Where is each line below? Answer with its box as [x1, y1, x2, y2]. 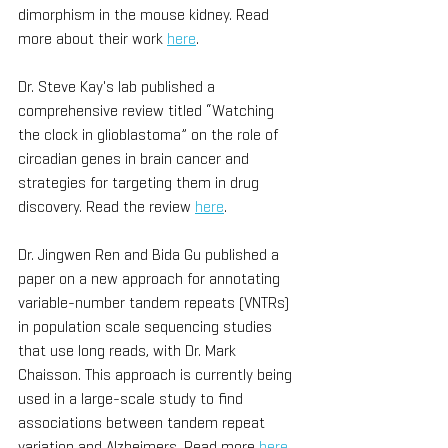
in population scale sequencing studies [18, 315, 276, 337]
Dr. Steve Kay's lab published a [18, 75, 219, 97]
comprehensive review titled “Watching [18, 99, 278, 121]
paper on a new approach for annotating [18, 267, 284, 289]
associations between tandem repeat [18, 411, 269, 433]
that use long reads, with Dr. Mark [18, 339, 240, 361]
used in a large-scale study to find [18, 387, 247, 409]
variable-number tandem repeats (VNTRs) [18, 291, 293, 313]
